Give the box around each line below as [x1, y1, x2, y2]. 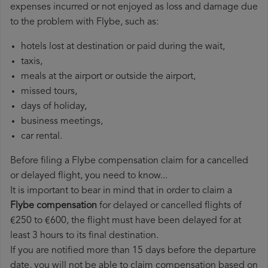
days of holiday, [21, 102, 87, 112]
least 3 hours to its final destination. [10, 231, 159, 241]
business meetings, [21, 117, 103, 127]
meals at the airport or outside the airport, [21, 72, 196, 82]
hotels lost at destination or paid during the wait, [21, 42, 225, 52]
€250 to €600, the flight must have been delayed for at [10, 216, 241, 226]
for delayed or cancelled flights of [97, 201, 242, 211]
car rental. [21, 132, 62, 142]
